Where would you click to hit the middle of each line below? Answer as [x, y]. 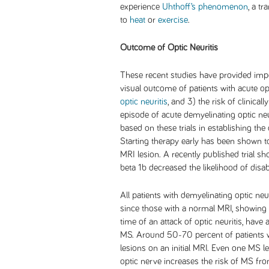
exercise [173, 20]
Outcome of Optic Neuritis [169, 47]
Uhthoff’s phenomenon [205, 7]
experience [141, 7]
